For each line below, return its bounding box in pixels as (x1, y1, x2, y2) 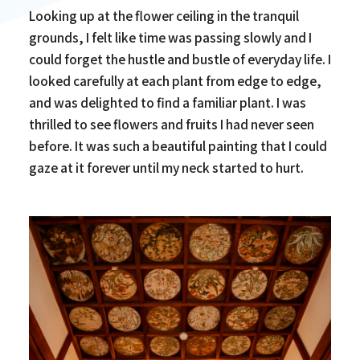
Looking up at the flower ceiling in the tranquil (28, 6, 299, 24)
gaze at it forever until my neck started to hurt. (28, 157, 304, 176)
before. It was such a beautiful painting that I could (28, 136, 327, 154)
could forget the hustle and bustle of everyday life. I (28, 49, 331, 67)
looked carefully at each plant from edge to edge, (28, 71, 321, 89)
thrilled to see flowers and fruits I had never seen (28, 114, 314, 133)
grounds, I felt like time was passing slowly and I (28, 27, 312, 46)
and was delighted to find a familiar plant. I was (28, 92, 306, 111)
